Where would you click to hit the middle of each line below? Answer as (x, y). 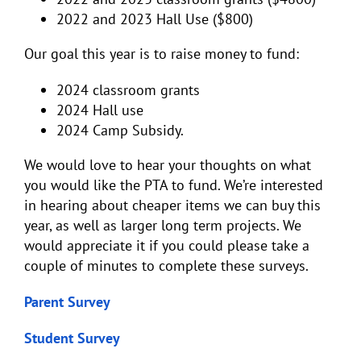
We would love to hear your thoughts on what (168, 165)
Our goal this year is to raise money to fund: (164, 54)
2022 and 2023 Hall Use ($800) (157, 19)
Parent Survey (67, 302)
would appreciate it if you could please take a (167, 246)
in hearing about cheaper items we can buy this (172, 205)
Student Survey (72, 338)
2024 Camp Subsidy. (120, 131)
